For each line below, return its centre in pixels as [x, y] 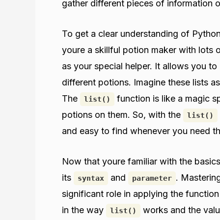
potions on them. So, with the [123, 114]
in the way [84, 210]
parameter [152, 178]
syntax [91, 178]
